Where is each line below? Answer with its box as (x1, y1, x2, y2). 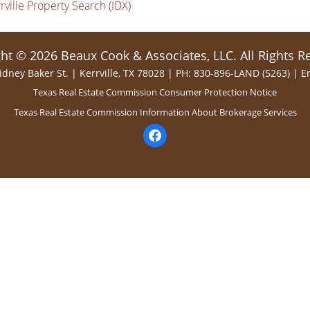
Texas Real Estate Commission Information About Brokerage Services (13, 106, 297, 118)
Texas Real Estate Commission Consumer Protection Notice (33, 86, 277, 98)
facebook (143, 124, 182, 137)
